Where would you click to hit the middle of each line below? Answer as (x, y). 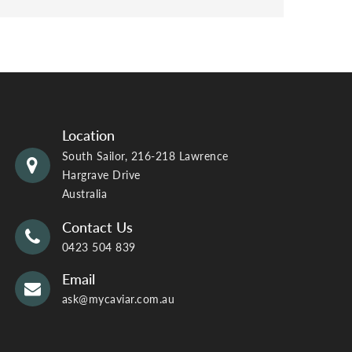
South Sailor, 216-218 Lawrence (145, 156)
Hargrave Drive (101, 174)
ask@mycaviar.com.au (118, 299)
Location (88, 135)
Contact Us (97, 227)
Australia (84, 193)
